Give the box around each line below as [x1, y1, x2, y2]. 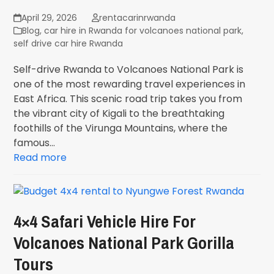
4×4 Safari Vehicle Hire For [13, 210, 196, 233]
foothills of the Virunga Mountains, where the [13, 121, 228, 135]
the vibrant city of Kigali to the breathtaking [13, 106, 225, 120]
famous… [13, 136, 56, 150]
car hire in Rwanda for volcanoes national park [44, 24, 242, 37]
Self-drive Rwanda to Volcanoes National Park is [13, 62, 244, 76]
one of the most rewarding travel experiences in [13, 77, 246, 91]
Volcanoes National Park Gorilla [13, 231, 235, 254]
